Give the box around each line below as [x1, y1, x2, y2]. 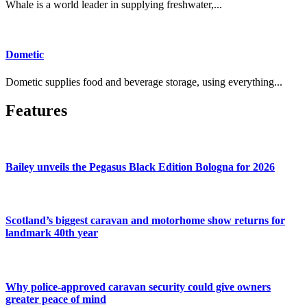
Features [5, 101, 67, 120]
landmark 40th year [5, 227, 98, 239]
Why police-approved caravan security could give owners [5, 280, 271, 293]
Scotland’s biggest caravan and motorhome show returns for [5, 214, 285, 227]
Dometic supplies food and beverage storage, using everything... [5, 75, 282, 88]
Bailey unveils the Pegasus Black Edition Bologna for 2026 [5, 160, 275, 173]
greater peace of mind [5, 293, 106, 305]
